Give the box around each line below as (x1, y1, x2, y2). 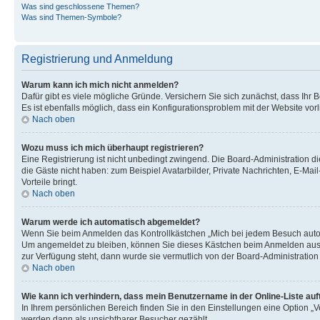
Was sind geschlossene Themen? (21, 1, 139, 11)
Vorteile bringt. (21, 176, 77, 187)
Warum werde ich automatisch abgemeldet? (21, 216, 200, 227)
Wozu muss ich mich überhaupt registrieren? (21, 142, 204, 153)
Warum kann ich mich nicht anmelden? (21, 79, 179, 90)
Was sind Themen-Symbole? (21, 12, 121, 21)
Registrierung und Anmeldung (21, 52, 173, 65)
